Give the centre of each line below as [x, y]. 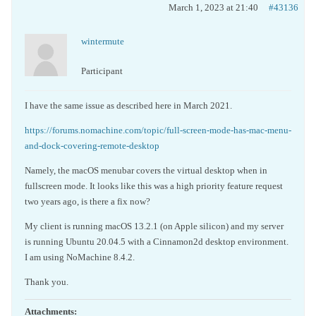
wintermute [103, 41]
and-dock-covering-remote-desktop [92, 146]
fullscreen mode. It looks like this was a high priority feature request [154, 186]
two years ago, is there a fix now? [87, 201]
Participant [102, 71]
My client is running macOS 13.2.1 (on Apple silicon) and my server [154, 226]
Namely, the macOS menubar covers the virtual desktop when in [146, 170]
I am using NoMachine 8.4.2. [80, 257]
